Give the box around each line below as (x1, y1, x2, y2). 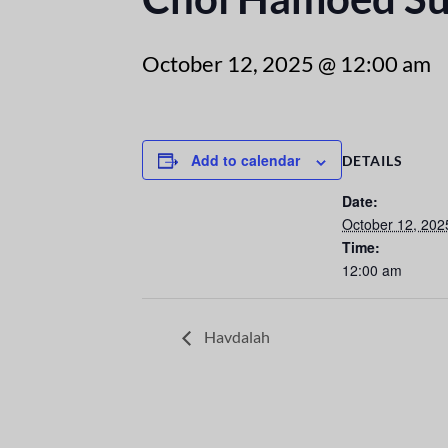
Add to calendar (191, 150, 300, 171)
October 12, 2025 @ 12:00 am (142, 50, 431, 78)
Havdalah (201, 326, 270, 346)
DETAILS (342, 152, 403, 170)
